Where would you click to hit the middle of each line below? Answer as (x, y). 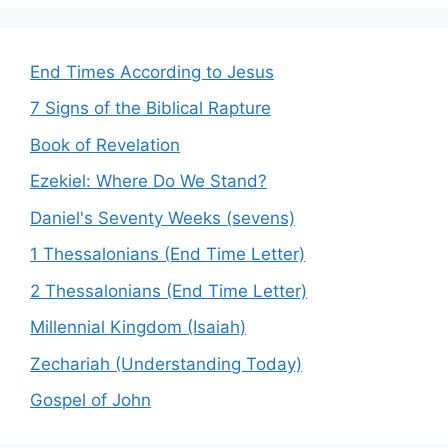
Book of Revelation (105, 144)
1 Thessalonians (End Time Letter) (167, 254)
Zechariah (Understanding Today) (166, 363)
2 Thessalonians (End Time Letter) (168, 290)
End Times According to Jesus (152, 71)
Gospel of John (90, 400)
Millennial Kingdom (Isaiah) (138, 327)
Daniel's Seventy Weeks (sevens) (162, 217)
